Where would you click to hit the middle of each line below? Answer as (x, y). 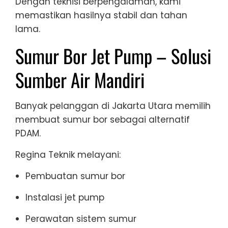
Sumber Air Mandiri (80, 79)
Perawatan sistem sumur (81, 219)
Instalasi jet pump (65, 197)
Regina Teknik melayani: (68, 154)
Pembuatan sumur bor (75, 176)
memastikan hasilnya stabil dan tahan (101, 15)
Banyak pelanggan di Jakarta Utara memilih (113, 106)
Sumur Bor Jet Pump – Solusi (113, 55)
